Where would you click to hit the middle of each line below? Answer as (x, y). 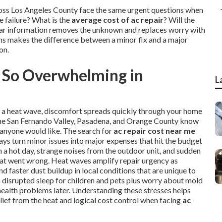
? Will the (179, 20)
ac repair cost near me (154, 131)
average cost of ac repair (117, 20)
